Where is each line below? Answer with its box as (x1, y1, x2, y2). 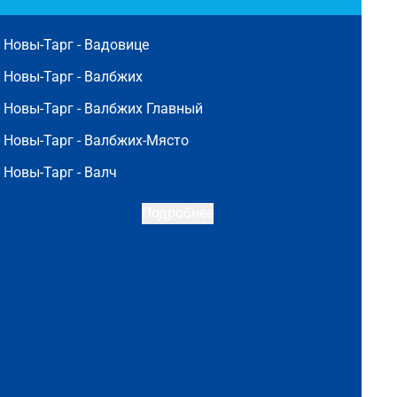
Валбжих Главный (84, 100, 203, 117)
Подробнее (141, 205, 214, 222)
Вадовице (84, 36, 149, 53)
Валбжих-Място (84, 132, 189, 149)
